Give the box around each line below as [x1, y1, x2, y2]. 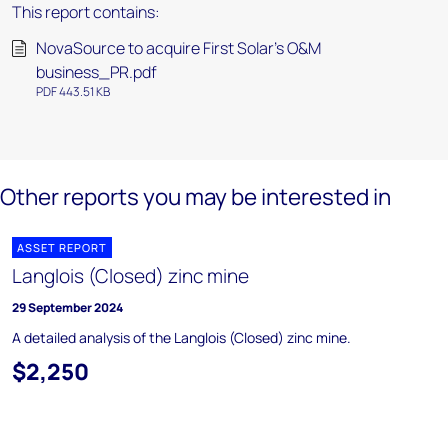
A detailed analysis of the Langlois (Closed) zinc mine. [12, 328, 351, 347]
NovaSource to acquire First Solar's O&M [36, 37, 321, 59]
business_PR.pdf [36, 61, 157, 83]
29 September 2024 [12, 299, 123, 316]
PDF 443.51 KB [36, 83, 110, 100]
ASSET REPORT [17, 240, 107, 255]
